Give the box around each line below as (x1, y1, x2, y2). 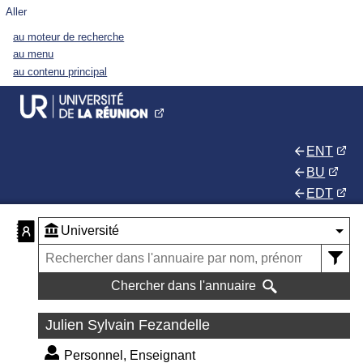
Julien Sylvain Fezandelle (45, 317, 210, 334)
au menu (13, 48, 54, 61)
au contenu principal (13, 65, 108, 78)
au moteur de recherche (13, 30, 125, 43)
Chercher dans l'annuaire (111, 279, 257, 293)
